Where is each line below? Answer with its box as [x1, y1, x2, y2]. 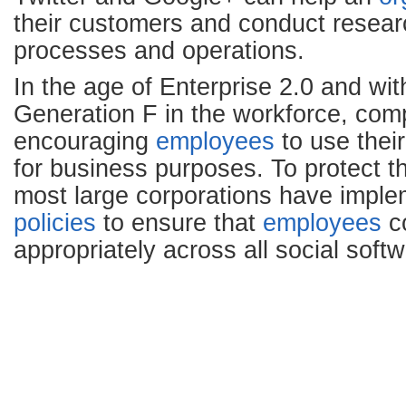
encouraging [14, 128, 156, 155]
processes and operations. [14, 37, 304, 64]
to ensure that [96, 209, 263, 237]
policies [14, 209, 96, 237]
